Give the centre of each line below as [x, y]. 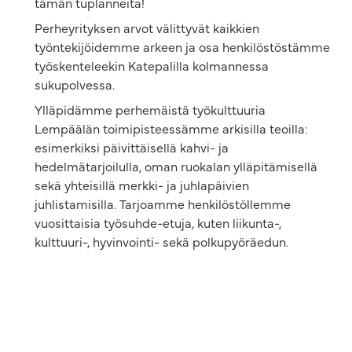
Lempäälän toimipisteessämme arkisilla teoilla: [171, 128]
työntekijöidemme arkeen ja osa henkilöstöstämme [182, 47]
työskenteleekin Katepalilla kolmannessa [152, 66]
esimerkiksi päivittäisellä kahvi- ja [132, 147]
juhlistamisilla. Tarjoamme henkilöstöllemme [163, 204]
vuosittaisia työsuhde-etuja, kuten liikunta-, [158, 223]
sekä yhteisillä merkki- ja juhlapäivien [142, 185]
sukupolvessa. [75, 84]
